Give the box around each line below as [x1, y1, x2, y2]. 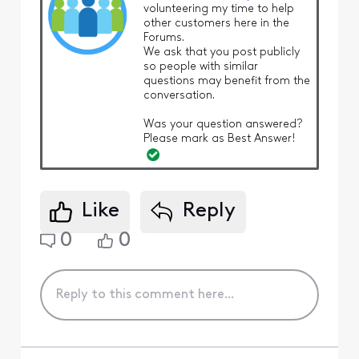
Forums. [143, 32, 184, 45]
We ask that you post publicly [143, 46, 300, 59]
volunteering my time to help [143, 3, 294, 16]
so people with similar [143, 61, 258, 74]
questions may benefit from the [143, 75, 310, 88]
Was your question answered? [143, 119, 303, 131]
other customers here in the [143, 18, 289, 30]
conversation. [143, 90, 215, 103]
